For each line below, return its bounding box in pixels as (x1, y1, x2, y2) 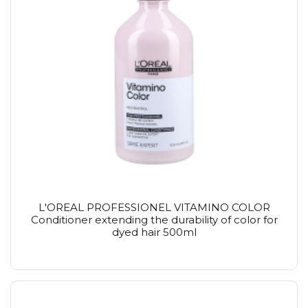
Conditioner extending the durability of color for (30, 213, 278, 227)
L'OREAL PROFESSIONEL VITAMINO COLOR (38, 201, 270, 214)
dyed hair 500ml (111, 225, 197, 239)
